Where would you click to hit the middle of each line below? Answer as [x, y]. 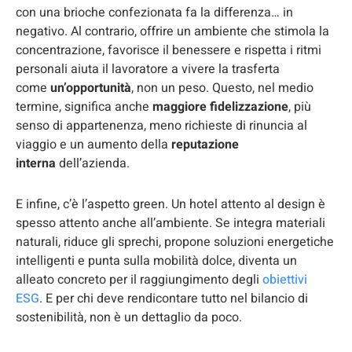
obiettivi [285, 279]
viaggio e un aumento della [93, 144]
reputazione [205, 144]
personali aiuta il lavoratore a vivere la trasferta [148, 69]
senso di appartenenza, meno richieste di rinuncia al [161, 125]
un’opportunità [91, 88]
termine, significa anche [84, 106]
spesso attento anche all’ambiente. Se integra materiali [170, 223]
